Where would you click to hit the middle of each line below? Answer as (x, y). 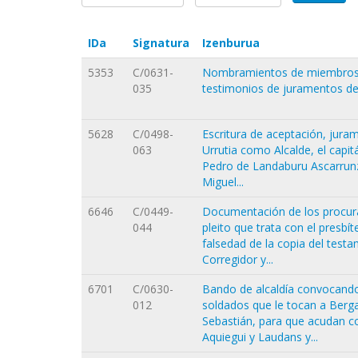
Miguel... (223, 181)
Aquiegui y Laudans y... (260, 336)
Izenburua (231, 42)
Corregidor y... (238, 259)
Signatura (161, 42)
